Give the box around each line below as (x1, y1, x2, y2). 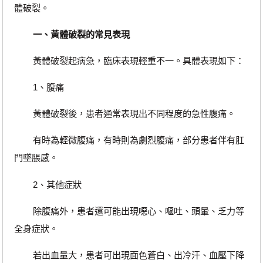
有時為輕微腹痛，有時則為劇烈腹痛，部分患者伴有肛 (14, 135, 244, 146)
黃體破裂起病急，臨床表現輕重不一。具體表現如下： (14, 55, 244, 66)
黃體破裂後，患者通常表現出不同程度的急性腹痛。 (14, 109, 235, 119)
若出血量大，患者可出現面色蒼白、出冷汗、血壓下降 (14, 250, 244, 260)
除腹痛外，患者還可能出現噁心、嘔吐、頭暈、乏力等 (14, 205, 244, 216)
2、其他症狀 (14, 179, 82, 190)
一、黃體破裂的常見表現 (30, 29, 130, 39)
